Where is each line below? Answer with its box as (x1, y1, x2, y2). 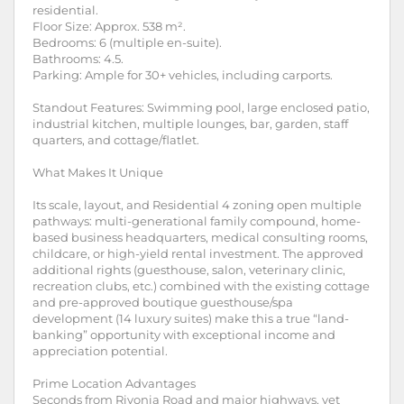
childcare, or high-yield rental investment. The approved (32, 246, 363, 261)
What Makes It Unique (32, 165, 163, 179)
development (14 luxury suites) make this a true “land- (32, 311, 349, 326)
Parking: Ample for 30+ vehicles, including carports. (32, 68, 333, 82)
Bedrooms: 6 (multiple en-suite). (32, 35, 222, 50)
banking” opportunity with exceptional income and (32, 327, 335, 342)
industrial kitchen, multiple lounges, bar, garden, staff (32, 116, 348, 131)
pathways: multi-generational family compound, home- (32, 214, 361, 228)
